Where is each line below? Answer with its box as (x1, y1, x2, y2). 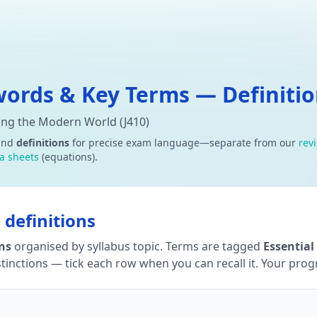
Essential (263, 238, 314, 254)
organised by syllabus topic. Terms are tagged (11, 238, 260, 254)
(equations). (39, 150, 98, 163)
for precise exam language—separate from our (69, 136, 299, 149)
